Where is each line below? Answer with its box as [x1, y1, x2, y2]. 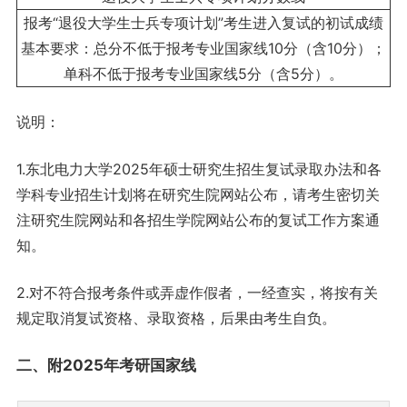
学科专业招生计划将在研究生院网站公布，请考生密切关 [15, 185, 380, 204]
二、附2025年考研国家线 [15, 356, 196, 375]
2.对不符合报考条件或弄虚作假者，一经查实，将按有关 [15, 283, 378, 303]
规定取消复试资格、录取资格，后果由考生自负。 [15, 309, 336, 328]
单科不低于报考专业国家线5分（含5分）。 [63, 65, 343, 84]
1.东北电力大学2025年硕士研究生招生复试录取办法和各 [15, 160, 382, 179]
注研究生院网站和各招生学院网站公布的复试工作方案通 [15, 211, 380, 230]
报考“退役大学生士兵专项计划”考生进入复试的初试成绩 [23, 14, 383, 33]
